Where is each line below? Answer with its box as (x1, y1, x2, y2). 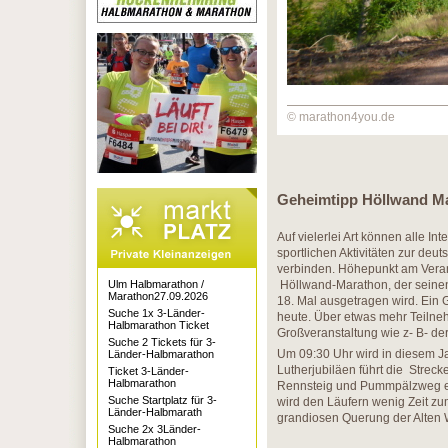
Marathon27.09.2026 (108, 290, 208, 302)
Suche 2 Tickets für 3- (108, 336, 216, 348)
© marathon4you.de (287, 110, 395, 124)
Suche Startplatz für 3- (108, 394, 217, 406)
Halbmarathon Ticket (108, 319, 209, 331)
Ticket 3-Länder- (108, 365, 189, 377)
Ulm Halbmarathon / (108, 278, 204, 290)
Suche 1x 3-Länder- (108, 307, 205, 319)
